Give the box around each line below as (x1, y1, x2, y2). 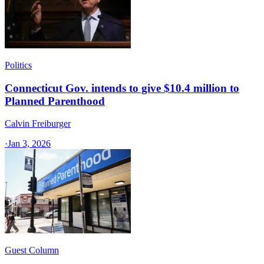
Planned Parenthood (5, 94, 105, 107)
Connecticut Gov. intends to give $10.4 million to (5, 81, 239, 94)
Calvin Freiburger (5, 118, 71, 129)
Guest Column (5, 245, 59, 256)
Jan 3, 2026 (8, 138, 51, 149)
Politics (5, 60, 32, 70)
